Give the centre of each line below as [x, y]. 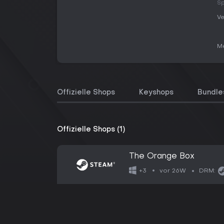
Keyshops [156, 93]
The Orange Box [162, 156]
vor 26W [173, 171]
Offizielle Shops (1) [91, 130]
